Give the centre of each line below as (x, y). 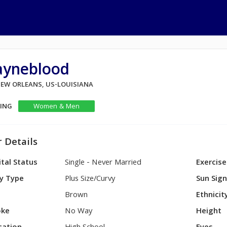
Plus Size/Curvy (90, 179)
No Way (79, 212)
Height (209, 212)
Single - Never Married (103, 163)
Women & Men (56, 107)
